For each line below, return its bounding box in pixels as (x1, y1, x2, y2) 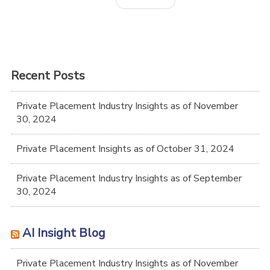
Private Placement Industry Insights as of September (16, 171, 242, 185)
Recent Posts (11, 67, 85, 84)
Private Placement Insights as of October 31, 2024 (16, 142, 234, 155)
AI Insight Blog (22, 225, 105, 242)
